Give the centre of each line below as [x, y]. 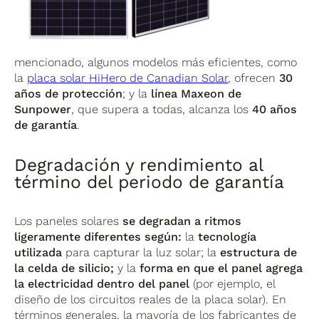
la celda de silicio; [64, 268]
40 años [275, 109]
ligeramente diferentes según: [100, 236]
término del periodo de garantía [150, 182]
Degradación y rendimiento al [139, 164]
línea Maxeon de [197, 93]
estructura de [259, 252]
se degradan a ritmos [182, 221]
